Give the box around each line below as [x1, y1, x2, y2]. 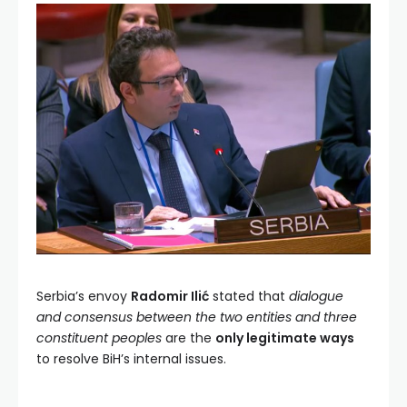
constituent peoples [36, 328, 162, 347]
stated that [209, 286, 289, 305]
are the [162, 328, 215, 347]
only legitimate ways [215, 328, 354, 347]
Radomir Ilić [131, 286, 209, 305]
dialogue [289, 286, 343, 305]
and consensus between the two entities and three [36, 307, 357, 326]
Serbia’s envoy [36, 286, 131, 305]
